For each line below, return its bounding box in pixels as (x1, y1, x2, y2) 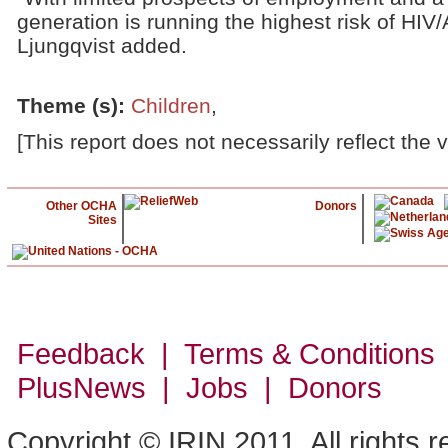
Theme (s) (17, 94, 118, 117)
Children (131, 94, 211, 117)
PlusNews (17, 371, 146, 404)
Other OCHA (46, 199, 117, 213)
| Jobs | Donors (146, 371, 382, 404)
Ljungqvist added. (17, 34, 187, 57)
